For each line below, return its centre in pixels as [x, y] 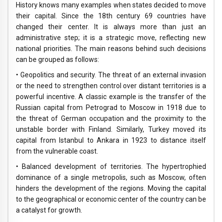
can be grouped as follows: [57, 60]
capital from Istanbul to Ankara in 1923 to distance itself [111, 140]
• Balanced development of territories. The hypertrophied [111, 166]
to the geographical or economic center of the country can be [111, 199]
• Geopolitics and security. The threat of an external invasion [111, 75]
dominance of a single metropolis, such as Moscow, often [111, 177]
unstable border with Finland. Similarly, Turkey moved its [111, 130]
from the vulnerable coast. [57, 151]
